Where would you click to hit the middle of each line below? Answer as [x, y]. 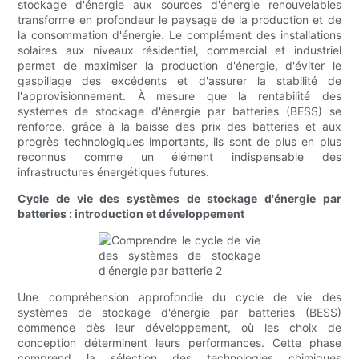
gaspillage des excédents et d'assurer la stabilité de [179, 81]
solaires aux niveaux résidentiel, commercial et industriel [179, 50]
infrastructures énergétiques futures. [114, 172]
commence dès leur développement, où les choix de [179, 328]
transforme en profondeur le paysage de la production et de [179, 20]
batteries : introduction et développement [131, 214]
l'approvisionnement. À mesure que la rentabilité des [179, 96]
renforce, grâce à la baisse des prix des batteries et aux [179, 127]
